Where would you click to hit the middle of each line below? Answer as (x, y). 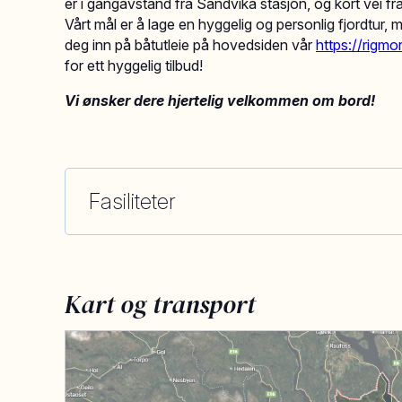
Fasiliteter (132, 201)
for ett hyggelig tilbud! (134, 66)
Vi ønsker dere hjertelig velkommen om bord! (220, 100)
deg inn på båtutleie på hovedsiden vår (190, 45)
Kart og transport (160, 304)
